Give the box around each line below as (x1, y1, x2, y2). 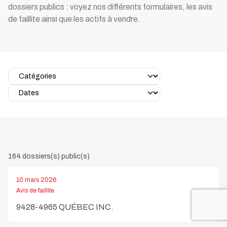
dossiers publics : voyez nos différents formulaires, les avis (8, 2, 212, 11)
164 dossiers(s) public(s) (8, 152, 90, 160)
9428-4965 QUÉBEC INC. (16, 202, 113, 211)
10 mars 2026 (16, 176, 56, 183)
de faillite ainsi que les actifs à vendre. (8, 14, 140, 23)
